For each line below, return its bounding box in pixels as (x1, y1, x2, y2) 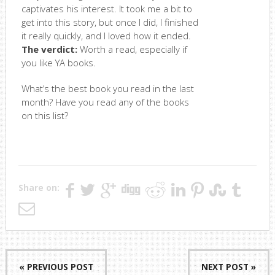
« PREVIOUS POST (18, 261, 93, 273)
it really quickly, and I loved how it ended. (21, 29, 191, 42)
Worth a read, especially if (77, 43, 187, 56)
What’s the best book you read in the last (21, 82, 194, 95)
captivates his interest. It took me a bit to (21, 2, 192, 15)
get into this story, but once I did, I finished (21, 16, 198, 29)
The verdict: (21, 43, 77, 56)
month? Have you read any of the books (21, 96, 189, 109)
